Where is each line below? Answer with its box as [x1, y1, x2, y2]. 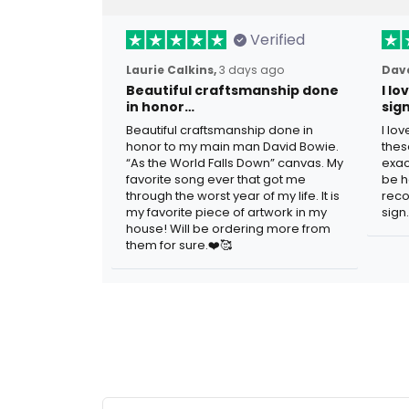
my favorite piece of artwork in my [126, 203, 327, 221]
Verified [250, 29, 305, 51]
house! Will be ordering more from [126, 219, 330, 237]
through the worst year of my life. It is [126, 186, 340, 204]
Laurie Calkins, [126, 61, 216, 78]
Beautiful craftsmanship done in [126, 121, 313, 139]
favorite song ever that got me [126, 170, 306, 188]
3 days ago [219, 61, 284, 78]
